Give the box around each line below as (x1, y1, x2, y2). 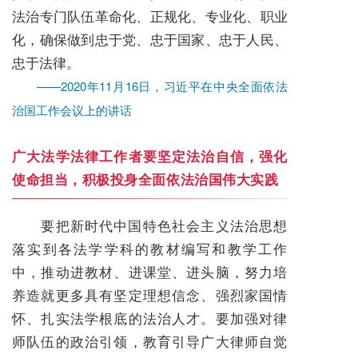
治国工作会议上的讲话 (12, 101, 132, 118)
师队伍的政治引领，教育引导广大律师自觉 (12, 332, 288, 351)
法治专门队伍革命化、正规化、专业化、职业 (12, 5, 288, 26)
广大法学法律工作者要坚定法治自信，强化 (12, 146, 288, 165)
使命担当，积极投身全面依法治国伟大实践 (12, 169, 279, 189)
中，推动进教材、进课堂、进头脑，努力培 (12, 262, 288, 281)
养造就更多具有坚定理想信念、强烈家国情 (12, 285, 288, 304)
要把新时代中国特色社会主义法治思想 (41, 216, 288, 235)
